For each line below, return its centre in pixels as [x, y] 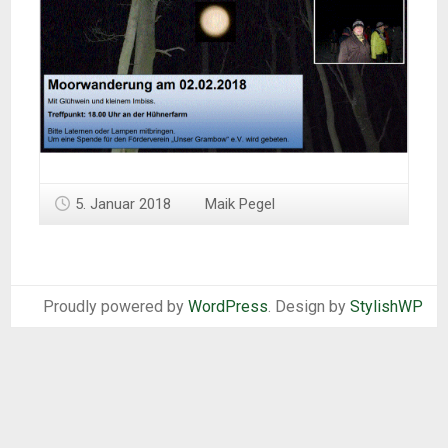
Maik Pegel [240, 203]
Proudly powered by [115, 306]
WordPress [228, 306]
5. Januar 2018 [123, 203]
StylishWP [386, 306]
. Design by [309, 306]
